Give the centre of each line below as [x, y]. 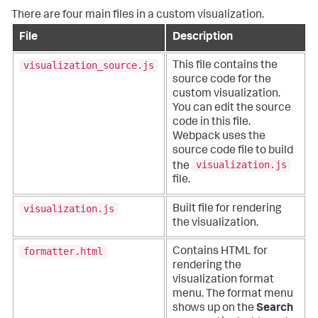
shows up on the [214, 308]
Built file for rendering [227, 209]
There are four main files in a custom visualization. [138, 15]
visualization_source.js [89, 66]
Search [275, 308]
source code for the [222, 80]
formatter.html [63, 252]
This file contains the [225, 66]
